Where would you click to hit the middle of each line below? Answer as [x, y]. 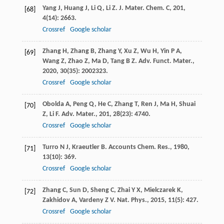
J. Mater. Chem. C [144, 8]
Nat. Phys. [132, 200]
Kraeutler [85, 147]
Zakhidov [56, 200]
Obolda [53, 104]
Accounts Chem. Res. [139, 147]
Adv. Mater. [78, 114]
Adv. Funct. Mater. [165, 61]
